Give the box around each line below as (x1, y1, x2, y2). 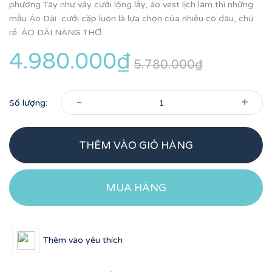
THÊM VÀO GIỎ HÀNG (79, 138, 193, 152)
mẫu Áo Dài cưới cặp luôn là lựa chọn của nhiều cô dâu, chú (9, 13, 253, 24)
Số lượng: (9, 97, 47, 108)
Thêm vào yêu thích (43, 234, 123, 245)
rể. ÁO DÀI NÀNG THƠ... (9, 27, 107, 38)
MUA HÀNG (106, 181, 166, 194)
